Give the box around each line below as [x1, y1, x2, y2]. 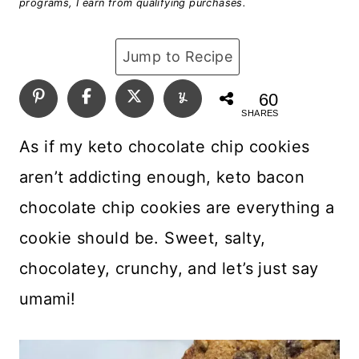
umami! [19, 288, 76, 309]
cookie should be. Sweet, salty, [19, 228, 266, 248]
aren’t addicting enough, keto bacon [19, 167, 305, 187]
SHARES [241, 107, 279, 118]
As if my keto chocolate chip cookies [19, 136, 310, 156]
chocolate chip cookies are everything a [19, 197, 335, 217]
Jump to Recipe [122, 48, 233, 65]
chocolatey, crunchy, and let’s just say [19, 258, 319, 278]
